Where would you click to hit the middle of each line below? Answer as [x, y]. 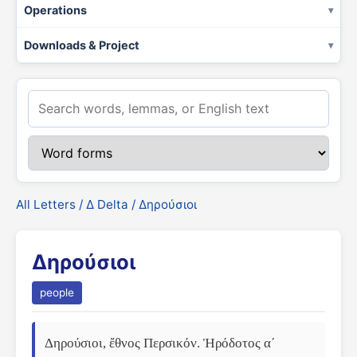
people [57, 292]
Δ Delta [107, 204]
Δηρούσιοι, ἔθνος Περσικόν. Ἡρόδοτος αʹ [160, 343]
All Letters [46, 204]
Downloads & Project [82, 45]
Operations [55, 10]
